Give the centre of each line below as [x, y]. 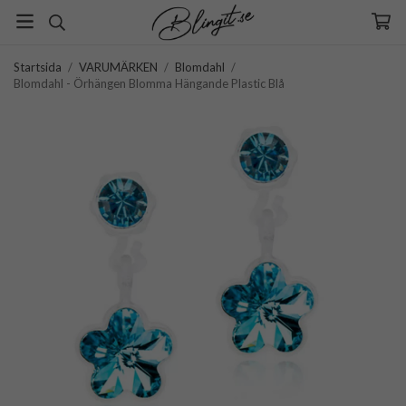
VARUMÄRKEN [118, 67]
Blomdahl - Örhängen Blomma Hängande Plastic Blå [149, 83]
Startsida [38, 67]
